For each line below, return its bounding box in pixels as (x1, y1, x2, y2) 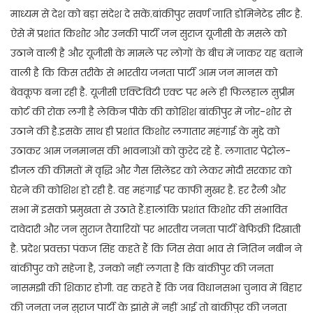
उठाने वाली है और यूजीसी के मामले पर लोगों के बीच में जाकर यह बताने (10, 46, 303, 61)
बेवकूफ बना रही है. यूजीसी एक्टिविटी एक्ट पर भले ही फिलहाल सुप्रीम (10, 85, 294, 100)
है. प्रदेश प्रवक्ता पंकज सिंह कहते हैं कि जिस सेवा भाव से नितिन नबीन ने (10, 242, 302, 256)
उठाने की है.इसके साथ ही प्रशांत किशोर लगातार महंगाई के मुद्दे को (10, 124, 279, 139)
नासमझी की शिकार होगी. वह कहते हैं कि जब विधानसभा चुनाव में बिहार (10, 281, 302, 296)
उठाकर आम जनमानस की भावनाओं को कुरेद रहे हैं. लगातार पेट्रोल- (10, 144, 291, 159)
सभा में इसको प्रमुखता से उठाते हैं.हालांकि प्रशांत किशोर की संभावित (10, 203, 287, 217)
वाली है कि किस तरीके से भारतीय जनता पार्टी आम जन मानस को (10, 66, 277, 80)
